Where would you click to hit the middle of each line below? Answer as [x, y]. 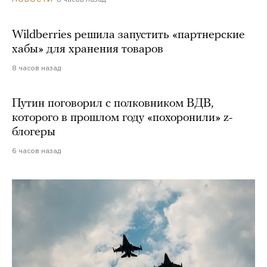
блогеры [34, 133]
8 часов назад [36, 68]
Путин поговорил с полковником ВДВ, [113, 104]
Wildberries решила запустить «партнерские [128, 35]
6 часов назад [36, 151]
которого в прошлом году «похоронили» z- [122, 118]
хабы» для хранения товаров [88, 50]
